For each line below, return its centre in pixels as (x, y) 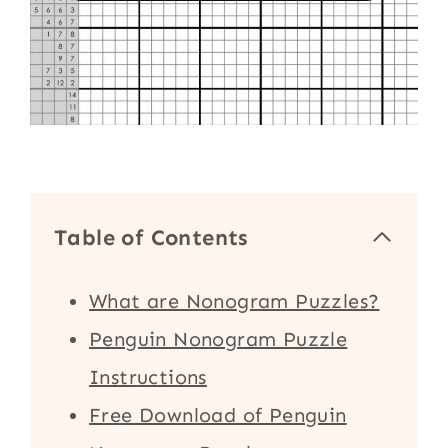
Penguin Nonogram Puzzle (218, 338)
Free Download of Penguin (218, 414)
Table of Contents (151, 237)
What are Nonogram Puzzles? (234, 300)
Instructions (148, 376)
